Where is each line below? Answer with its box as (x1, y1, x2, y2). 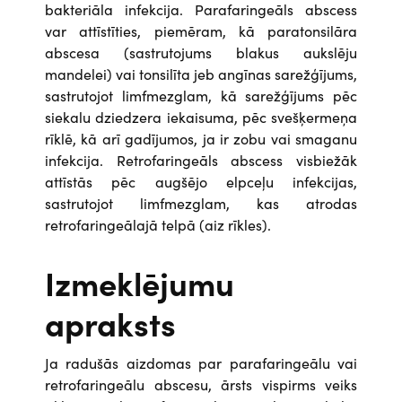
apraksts (45, 300, 176, 345)
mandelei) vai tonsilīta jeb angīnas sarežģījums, (45, 64, 357, 83)
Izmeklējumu (45, 259, 234, 305)
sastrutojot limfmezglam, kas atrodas (45, 193, 357, 213)
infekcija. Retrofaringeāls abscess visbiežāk (45, 150, 357, 170)
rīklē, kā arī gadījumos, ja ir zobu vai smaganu (45, 128, 357, 148)
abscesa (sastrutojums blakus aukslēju (45, 42, 357, 62)
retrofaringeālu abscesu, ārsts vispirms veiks (45, 374, 357, 394)
